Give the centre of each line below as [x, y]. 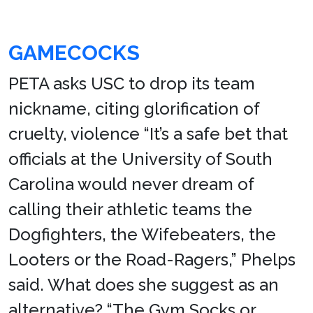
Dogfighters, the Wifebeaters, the [142, 234]
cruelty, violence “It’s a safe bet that [148, 133]
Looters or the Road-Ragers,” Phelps [152, 259]
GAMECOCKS [74, 52]
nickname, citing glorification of [134, 108]
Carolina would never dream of [131, 184]
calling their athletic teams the [130, 209]
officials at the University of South [140, 159]
